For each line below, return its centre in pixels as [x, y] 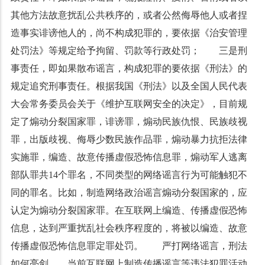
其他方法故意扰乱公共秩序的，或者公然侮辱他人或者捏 [129, 15]
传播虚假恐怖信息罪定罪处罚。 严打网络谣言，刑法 [129, 246]
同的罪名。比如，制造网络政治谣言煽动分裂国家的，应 [129, 193]
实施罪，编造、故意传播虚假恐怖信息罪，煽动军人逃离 [129, 157]
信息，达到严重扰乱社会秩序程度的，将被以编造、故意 [129, 228]
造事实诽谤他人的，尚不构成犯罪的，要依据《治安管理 [129, 33]
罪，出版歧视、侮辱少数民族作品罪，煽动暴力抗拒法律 [129, 139]
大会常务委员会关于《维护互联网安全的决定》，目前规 [129, 104]
